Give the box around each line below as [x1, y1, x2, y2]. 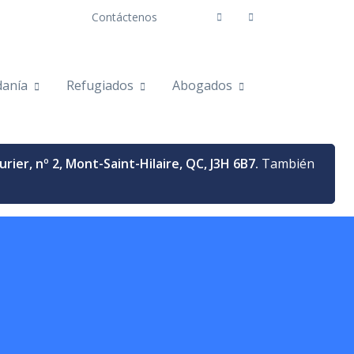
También [258, 154, 314, 172]
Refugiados [66, 77, 134, 95]
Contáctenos [92, 9, 157, 24]
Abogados [172, 77, 232, 95]
